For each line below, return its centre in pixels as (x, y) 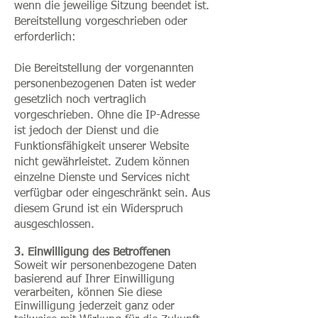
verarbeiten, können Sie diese (88, 293)
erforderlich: (45, 38)
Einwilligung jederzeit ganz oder (94, 307)
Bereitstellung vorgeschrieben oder (101, 22)
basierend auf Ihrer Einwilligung (94, 280)
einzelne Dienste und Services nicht (102, 178)
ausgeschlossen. (54, 225)
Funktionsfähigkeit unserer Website (102, 147)
